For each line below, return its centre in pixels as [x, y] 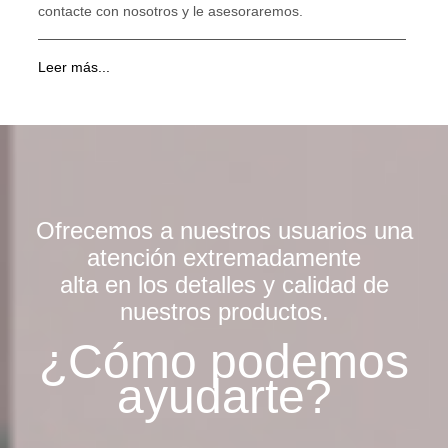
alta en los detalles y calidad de [224, 285]
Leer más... [74, 67]
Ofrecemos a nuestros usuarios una [224, 231]
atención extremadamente [224, 258]
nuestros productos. [224, 312]
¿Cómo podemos [224, 362]
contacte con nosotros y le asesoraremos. [171, 11]
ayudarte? [224, 397]
